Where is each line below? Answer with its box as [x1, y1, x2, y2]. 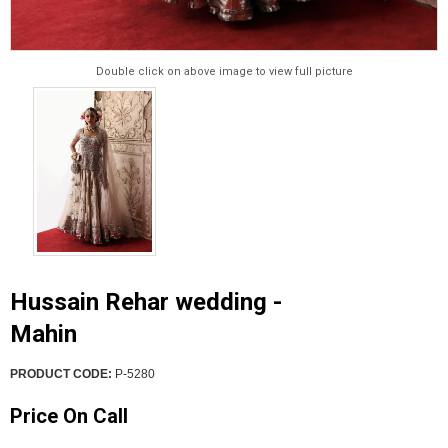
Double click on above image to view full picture [95, 64, 353, 78]
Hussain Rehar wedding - [10, 287, 282, 316]
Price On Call [10, 403, 128, 428]
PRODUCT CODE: [10, 366, 112, 381]
